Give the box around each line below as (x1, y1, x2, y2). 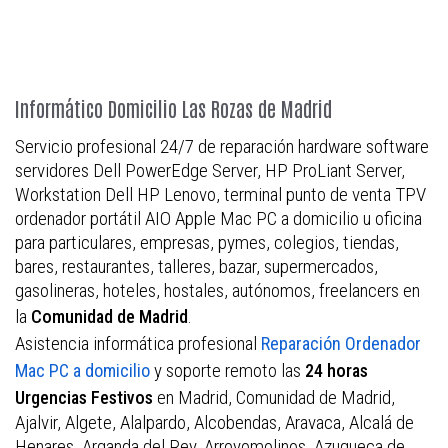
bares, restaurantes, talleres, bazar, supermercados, (15, 255, 378, 279)
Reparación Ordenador (261, 333, 421, 355)
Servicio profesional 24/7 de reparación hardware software (15, 135, 429, 159)
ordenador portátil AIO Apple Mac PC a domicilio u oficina (15, 207, 422, 231)
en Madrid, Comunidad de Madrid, (153, 386, 395, 410)
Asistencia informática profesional (15, 332, 261, 356)
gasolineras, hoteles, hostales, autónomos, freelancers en (15, 279, 420, 303)
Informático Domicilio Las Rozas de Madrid (15, 95, 332, 122)
